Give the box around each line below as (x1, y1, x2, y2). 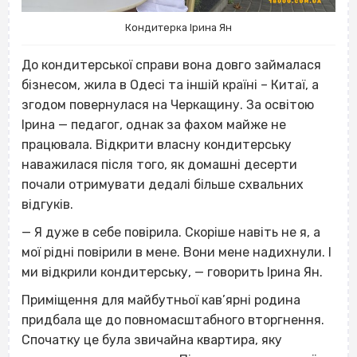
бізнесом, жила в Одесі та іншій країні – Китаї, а (22, 77, 319, 93)
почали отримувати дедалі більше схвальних (22, 177, 304, 193)
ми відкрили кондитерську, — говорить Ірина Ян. (22, 265, 323, 280)
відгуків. (22, 197, 73, 213)
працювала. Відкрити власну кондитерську (22, 137, 292, 153)
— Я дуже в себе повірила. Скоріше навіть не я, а (22, 225, 320, 241)
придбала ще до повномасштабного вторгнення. (22, 312, 324, 328)
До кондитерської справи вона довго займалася (22, 57, 321, 73)
